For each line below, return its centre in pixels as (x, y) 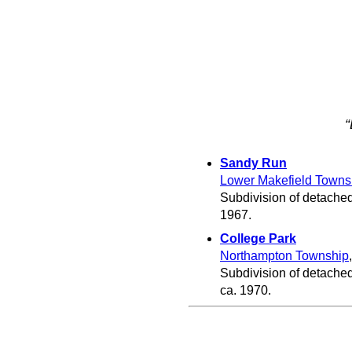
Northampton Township (284, 255)
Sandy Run (253, 163)
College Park (258, 238)
